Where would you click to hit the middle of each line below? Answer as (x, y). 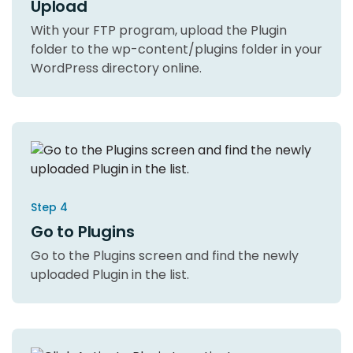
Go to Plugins (83, 231)
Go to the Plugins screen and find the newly (165, 255)
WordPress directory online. (116, 68)
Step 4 (49, 207)
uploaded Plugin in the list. (110, 274)
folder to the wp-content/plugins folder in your (176, 49)
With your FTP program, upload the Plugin (159, 30)
